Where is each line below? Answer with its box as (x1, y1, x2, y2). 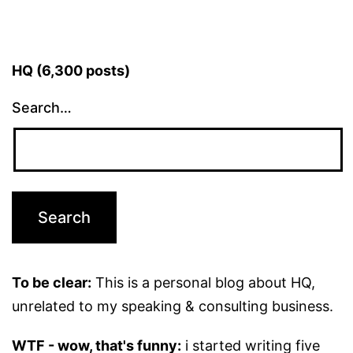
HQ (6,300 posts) (12, 62, 130, 80)
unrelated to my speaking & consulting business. (12, 298, 333, 315)
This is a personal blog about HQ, (91, 274, 315, 292)
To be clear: (12, 274, 91, 292)
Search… (12, 99, 72, 117)
